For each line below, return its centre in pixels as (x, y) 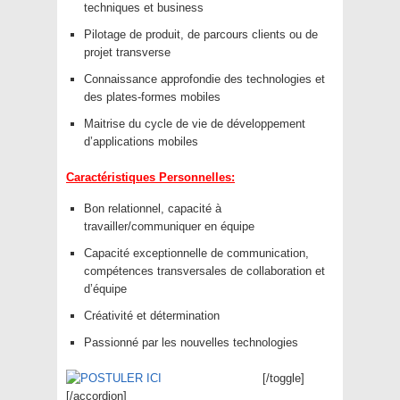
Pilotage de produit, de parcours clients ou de (201, 35)
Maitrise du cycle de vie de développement (195, 124)
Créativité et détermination (152, 316)
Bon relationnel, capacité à (153, 209)
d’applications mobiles (141, 142)
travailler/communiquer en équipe (169, 227)
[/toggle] (283, 379)
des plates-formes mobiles (152, 97)
